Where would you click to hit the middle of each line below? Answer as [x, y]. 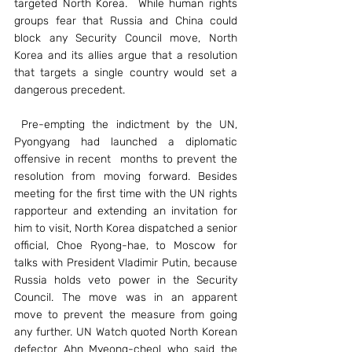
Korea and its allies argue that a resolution [126, 55]
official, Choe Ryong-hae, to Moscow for [126, 246]
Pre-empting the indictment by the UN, [126, 125]
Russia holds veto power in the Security [126, 280]
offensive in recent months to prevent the [126, 159]
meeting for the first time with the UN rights [126, 194]
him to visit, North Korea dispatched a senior [126, 228]
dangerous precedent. [70, 90]
